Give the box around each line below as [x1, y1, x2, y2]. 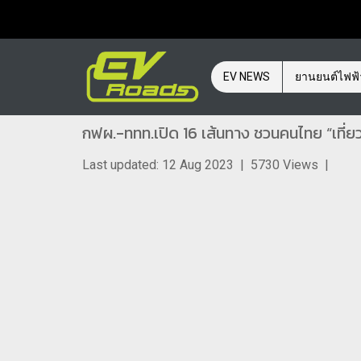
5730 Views [251, 157, 318, 172]
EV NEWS [223, 70, 270, 83]
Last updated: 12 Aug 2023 [82, 157, 234, 172]
